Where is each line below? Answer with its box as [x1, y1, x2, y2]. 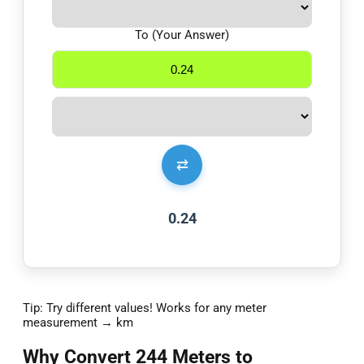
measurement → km [23, 315, 133, 331]
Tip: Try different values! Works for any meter [23, 301, 266, 316]
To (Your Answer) [135, 28, 229, 43]
